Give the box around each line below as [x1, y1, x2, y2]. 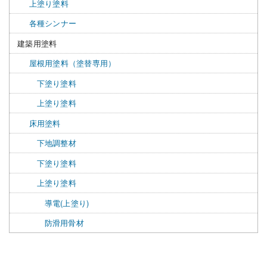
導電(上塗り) [44, 197, 89, 209]
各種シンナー [29, 17, 76, 29]
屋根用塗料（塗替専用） [29, 57, 116, 69]
